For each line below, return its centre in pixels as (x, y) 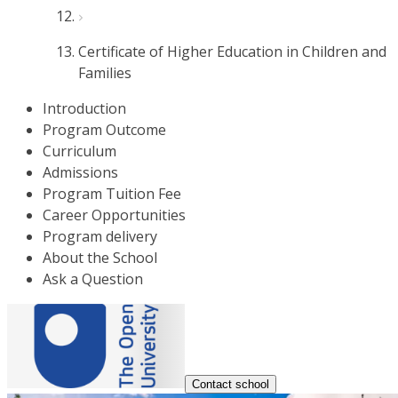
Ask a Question (93, 279)
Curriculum (80, 151)
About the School (100, 258)
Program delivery (100, 236)
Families (105, 73)
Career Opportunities (114, 215)
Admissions (80, 172)
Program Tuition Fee (112, 194)
